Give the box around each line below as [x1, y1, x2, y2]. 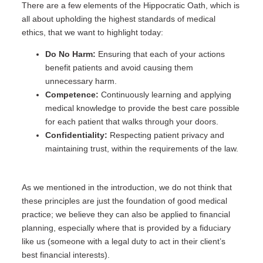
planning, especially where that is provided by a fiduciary [21, 223, 231, 233]
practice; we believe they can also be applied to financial [21, 210, 230, 220]
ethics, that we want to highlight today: [21, 28, 166, 38]
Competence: [45, 90, 99, 100]
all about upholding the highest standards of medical [21, 14, 215, 24]
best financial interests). [21, 250, 110, 260]
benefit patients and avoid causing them [45, 63, 193, 73]
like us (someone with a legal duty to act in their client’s [21, 237, 225, 247]
